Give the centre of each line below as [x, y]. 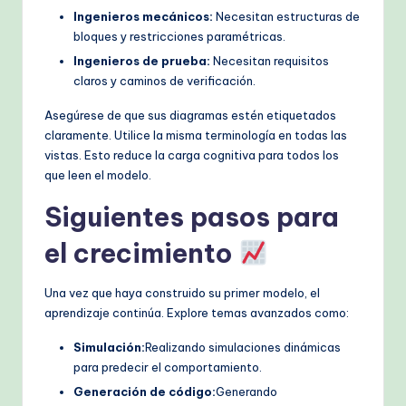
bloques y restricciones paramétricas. [179, 36]
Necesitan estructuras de [286, 16]
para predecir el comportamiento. [168, 367]
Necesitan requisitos [270, 60]
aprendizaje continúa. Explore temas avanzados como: [197, 312]
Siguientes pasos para [192, 217]
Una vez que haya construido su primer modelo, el [182, 292]
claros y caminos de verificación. [164, 80]
